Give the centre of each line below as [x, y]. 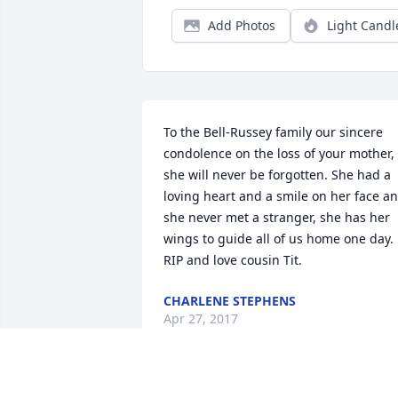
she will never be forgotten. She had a [277, 175]
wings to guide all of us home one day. [279, 239]
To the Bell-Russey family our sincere [273, 132]
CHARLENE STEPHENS [230, 301]
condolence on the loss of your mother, [279, 154]
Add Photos [242, 26]
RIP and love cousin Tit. [233, 260]
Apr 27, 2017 [201, 319]
